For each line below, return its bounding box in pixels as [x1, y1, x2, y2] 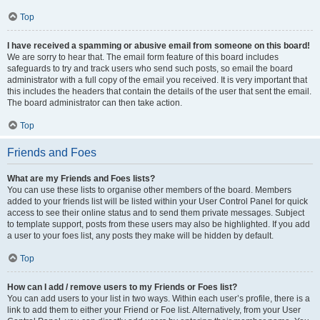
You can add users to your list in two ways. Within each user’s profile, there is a [7, 294, 310, 304]
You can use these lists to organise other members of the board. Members [7, 185, 291, 195]
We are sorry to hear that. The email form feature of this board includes [7, 52, 279, 62]
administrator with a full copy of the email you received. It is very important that [7, 75, 307, 85]
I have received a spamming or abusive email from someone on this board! [7, 41, 310, 51]
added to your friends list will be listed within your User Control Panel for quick [7, 196, 308, 206]
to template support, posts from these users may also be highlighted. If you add [7, 219, 310, 229]
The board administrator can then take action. [7, 98, 182, 108]
